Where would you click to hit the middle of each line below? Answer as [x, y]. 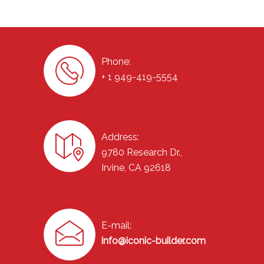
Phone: [116, 62]
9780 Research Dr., [142, 153]
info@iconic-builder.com [154, 241]
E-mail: [116, 226]
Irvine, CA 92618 [136, 168]
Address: [120, 137]
